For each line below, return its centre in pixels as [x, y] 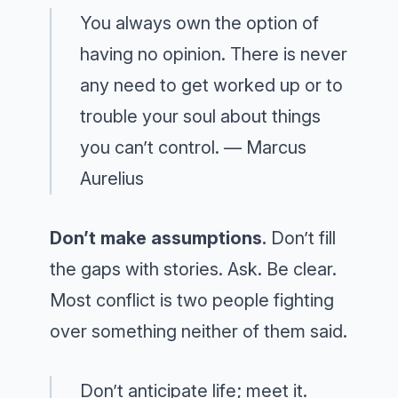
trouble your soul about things [200, 116]
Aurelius [112, 179]
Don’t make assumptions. [158, 238]
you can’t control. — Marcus [193, 147]
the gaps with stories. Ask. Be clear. [193, 269]
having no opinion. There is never [214, 54]
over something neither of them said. [199, 331]
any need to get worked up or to [211, 85]
